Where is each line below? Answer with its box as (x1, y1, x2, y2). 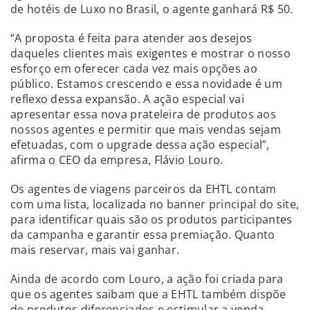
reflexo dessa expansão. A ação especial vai (10, 91, 244, 107)
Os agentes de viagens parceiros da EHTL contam (10, 181, 277, 197)
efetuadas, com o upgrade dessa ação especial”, (10, 136, 270, 152)
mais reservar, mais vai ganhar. (10, 241, 180, 257)
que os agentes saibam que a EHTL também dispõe (10, 286, 286, 302)
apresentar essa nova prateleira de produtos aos (10, 106, 277, 122)
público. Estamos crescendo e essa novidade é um (10, 75, 283, 91)
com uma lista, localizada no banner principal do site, (10, 196, 300, 212)
